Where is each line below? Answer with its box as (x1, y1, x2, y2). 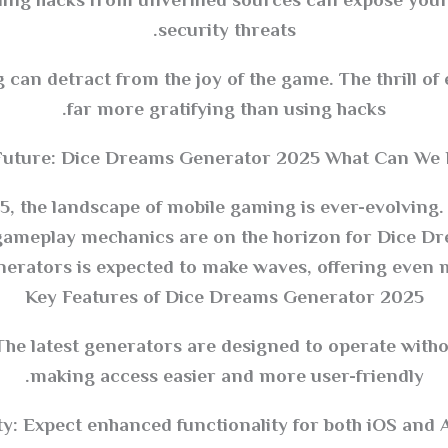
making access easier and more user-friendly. (29, 362, 424, 392)
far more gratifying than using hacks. (67, 95, 386, 125)
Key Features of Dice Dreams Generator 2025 (24, 283, 424, 313)
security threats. (157, 16, 296, 46)
